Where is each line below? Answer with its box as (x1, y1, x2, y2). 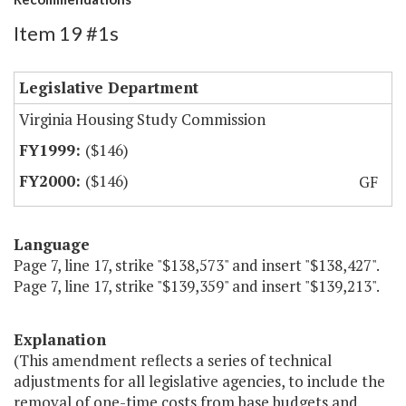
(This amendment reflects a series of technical (14, 350, 332, 372)
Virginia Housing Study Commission (19, 109, 266, 130)
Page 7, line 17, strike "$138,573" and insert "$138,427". (14, 255, 380, 276)
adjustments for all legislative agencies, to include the (14, 371, 385, 392)
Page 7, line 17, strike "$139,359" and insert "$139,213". (14, 275, 380, 297)
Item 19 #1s (14, 21, 119, 46)
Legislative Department (19, 77, 198, 99)
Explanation (14, 329, 106, 351)
